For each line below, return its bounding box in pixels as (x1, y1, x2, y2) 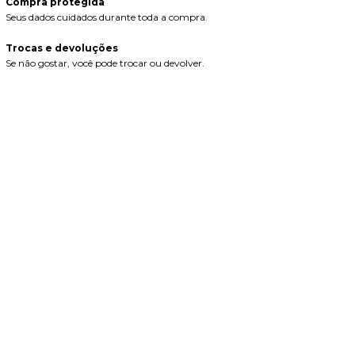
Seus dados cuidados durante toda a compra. (5, 11, 208, 24)
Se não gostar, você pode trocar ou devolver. (5, 57, 204, 70)
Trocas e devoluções (5, 42, 118, 55)
